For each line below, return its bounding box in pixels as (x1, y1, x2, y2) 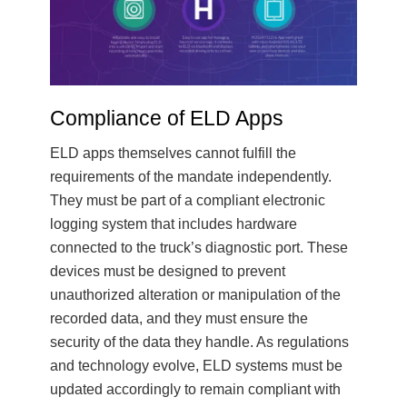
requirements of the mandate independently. (50, 169, 332, 185)
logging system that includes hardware (50, 216, 297, 233)
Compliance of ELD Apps (50, 106, 283, 131)
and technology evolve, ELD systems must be (50, 358, 342, 374)
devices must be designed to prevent (50, 263, 285, 280)
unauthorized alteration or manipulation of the (50, 287, 341, 303)
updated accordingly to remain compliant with (50, 382, 341, 398)
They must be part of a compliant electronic (50, 193, 325, 209)
